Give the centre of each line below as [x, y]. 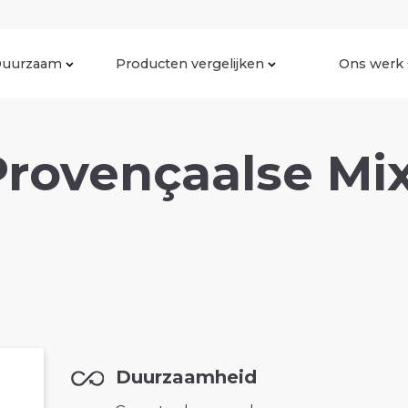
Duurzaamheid [186, 377]
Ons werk [371, 63]
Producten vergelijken [190, 63]
